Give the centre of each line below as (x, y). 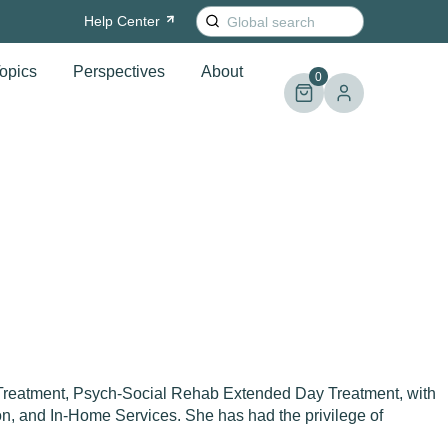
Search (220, 15)
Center (138, 21)
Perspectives (118, 71)
